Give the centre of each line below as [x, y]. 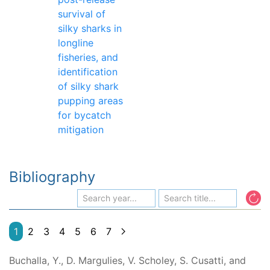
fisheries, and [88, 58]
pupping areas [90, 101]
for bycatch [84, 115]
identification [88, 72]
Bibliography [52, 177]
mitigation [81, 130]
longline [76, 43]
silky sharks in [90, 29]
